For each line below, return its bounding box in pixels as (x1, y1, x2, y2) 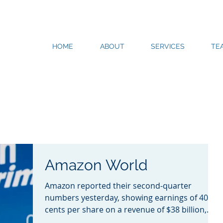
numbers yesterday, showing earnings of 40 (45, 192, 208, 203)
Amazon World (45, 156, 148, 174)
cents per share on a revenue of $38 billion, (45, 204, 207, 215)
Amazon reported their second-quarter (45, 180, 192, 191)
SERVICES (151, 42, 185, 50)
